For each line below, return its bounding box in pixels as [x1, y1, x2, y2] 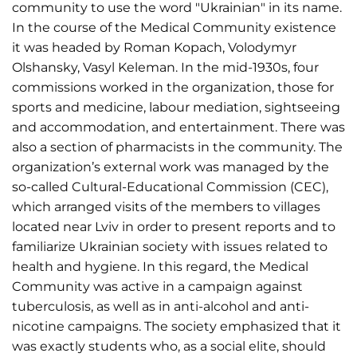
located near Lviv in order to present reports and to [12, 219, 335, 234]
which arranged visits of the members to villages [12, 199, 320, 214]
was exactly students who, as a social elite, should [12, 339, 326, 354]
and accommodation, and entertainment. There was [12, 120, 345, 135]
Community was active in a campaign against [12, 279, 303, 294]
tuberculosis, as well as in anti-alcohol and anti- [12, 299, 309, 314]
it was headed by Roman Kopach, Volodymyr [12, 40, 296, 55]
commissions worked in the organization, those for [12, 80, 334, 95]
